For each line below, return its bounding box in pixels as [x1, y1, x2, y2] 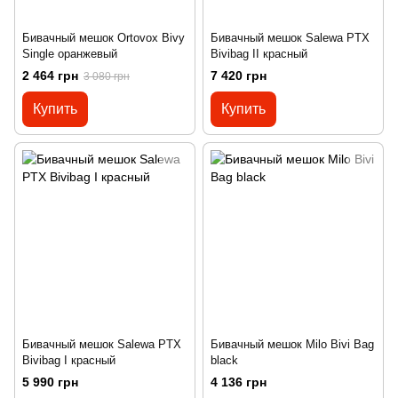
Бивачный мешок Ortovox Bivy [22, 31, 185, 45]
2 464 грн [22, 68, 78, 84]
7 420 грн [211, 68, 267, 84]
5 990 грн [22, 375, 78, 390]
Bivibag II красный [211, 47, 307, 61]
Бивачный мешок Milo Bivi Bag [211, 338, 374, 352]
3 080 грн [84, 70, 130, 84]
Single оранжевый [22, 47, 117, 61]
